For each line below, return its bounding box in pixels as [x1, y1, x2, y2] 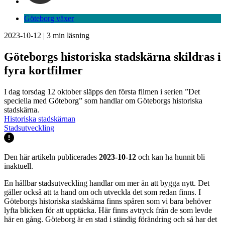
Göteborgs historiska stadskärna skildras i [4, 50, 221, 63]
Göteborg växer [24, 14, 74, 23]
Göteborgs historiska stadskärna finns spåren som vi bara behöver [4, 196, 211, 205]
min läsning [51, 31, 89, 40]
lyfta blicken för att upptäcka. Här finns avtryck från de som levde [4, 205, 212, 214]
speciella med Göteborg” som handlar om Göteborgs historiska [4, 96, 202, 105]
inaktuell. [4, 161, 33, 170]
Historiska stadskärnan [4, 114, 75, 123]
